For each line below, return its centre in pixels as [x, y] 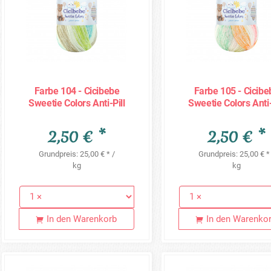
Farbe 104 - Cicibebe [77, 91]
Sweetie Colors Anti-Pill [77, 103]
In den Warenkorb [82, 219]
